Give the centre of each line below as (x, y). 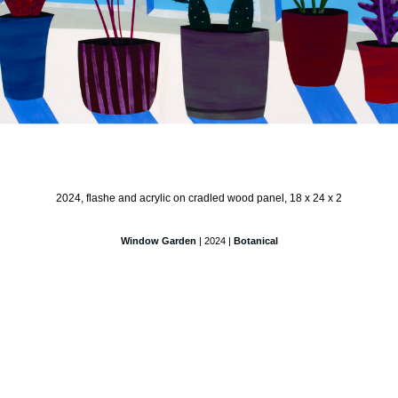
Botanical (255, 241)
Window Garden (158, 241)
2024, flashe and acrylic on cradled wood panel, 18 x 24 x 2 (199, 198)
